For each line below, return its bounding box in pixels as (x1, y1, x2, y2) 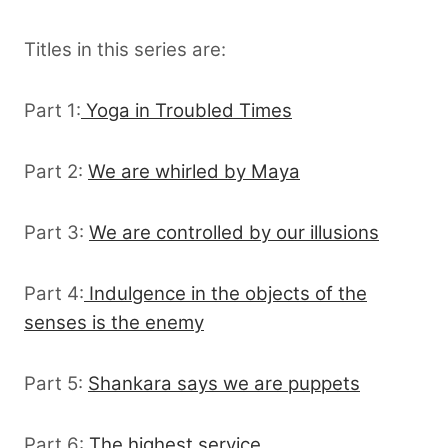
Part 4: (24, 281, 84, 305)
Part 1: (24, 98, 81, 122)
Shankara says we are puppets (88, 371, 360, 395)
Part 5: (24, 371, 88, 395)
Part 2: (24, 159, 88, 183)
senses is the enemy (24, 310, 204, 334)
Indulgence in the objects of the (84, 281, 367, 305)
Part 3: (24, 220, 89, 244)
